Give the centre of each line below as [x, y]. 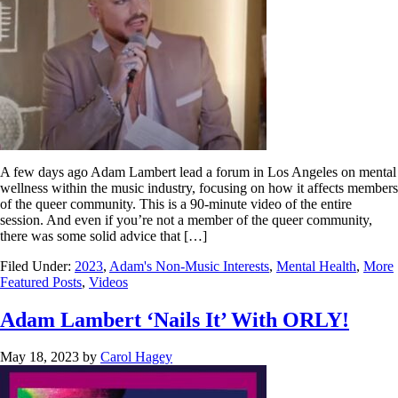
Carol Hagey [136, 357]
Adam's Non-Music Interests [189, 266]
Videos [108, 282]
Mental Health [316, 266]
